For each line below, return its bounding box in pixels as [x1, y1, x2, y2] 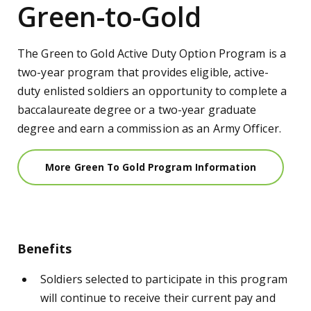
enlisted [43, 83, 85, 99]
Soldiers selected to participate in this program [40, 271, 287, 287]
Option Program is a [176, 45, 286, 61]
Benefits [17, 239, 72, 257]
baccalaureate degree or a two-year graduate [17, 101, 257, 117]
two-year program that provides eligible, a [17, 64, 241, 80]
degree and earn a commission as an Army [17, 120, 244, 136]
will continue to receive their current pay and [40, 289, 276, 305]
